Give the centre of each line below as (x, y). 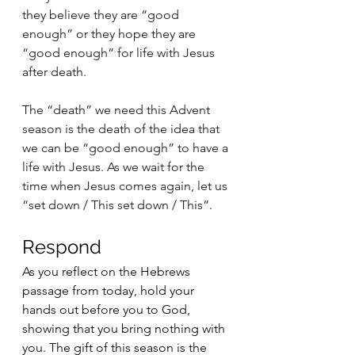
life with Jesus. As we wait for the (115, 167)
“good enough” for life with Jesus (120, 53)
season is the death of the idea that (122, 129)
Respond (64, 247)
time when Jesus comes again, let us (126, 186)
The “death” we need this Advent (118, 110)
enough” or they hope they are (111, 34)
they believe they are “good (102, 15)
